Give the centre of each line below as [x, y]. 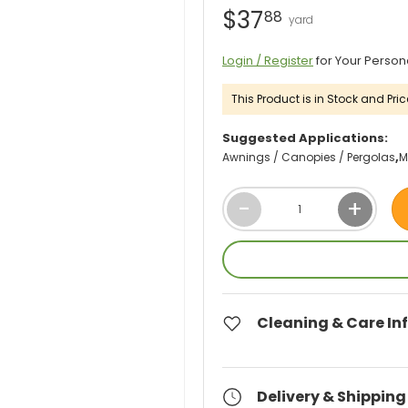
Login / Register [268, 61]
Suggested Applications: [305, 138]
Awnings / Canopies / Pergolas [309, 158]
